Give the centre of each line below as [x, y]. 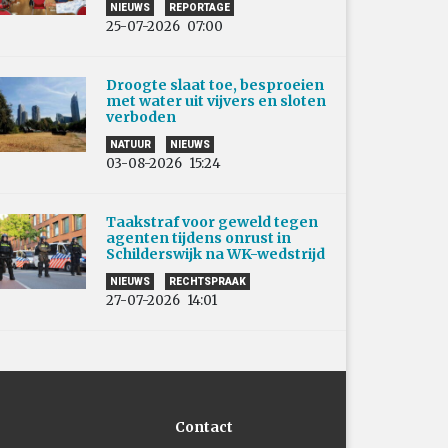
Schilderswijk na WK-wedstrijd [215, 253]
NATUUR [130, 144]
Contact [203, 426]
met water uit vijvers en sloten [216, 100]
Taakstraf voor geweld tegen [212, 221]
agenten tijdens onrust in [198, 237]
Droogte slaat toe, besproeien [215, 84]
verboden [144, 116]
